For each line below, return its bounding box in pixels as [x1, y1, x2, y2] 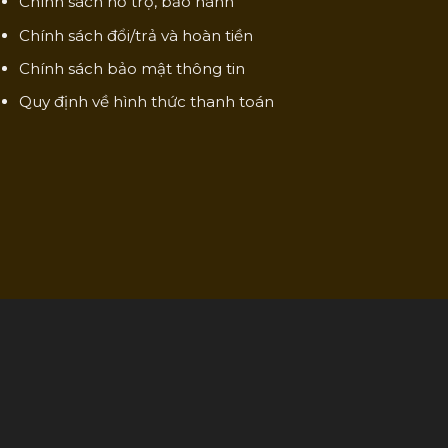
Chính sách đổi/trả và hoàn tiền [19, 25, 254, 45]
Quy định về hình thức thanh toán [19, 91, 275, 111]
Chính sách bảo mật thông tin [19, 58, 246, 78]
